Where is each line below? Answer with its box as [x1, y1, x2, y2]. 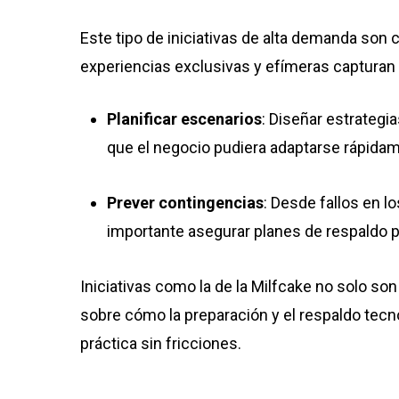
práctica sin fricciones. [80, 334, 245, 353]
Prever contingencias [107, 193, 264, 212]
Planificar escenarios [107, 110, 262, 128]
